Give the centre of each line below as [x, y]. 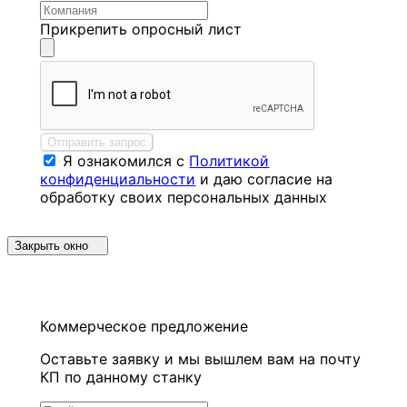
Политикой [229, 160]
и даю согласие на [264, 179]
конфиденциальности [118, 179]
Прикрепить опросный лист [141, 29]
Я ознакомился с [126, 160]
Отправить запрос [97, 142]
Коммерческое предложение [144, 326]
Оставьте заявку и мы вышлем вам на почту [201, 358]
